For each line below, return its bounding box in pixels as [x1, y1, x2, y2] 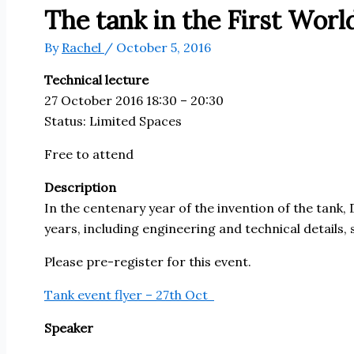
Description [44, 179, 116, 195]
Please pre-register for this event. [44, 253, 251, 269]
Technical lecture [44, 71, 149, 88]
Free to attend [44, 145, 134, 162]
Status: [44, 112, 89, 129]
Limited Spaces [89, 112, 182, 129]
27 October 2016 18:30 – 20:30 [44, 92, 224, 108]
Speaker [44, 319, 93, 336]
